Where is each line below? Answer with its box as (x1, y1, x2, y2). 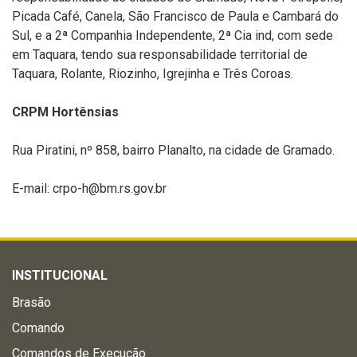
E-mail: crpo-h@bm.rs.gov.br (12, 181, 167, 196)
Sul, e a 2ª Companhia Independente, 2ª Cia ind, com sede (12, 28, 333, 43)
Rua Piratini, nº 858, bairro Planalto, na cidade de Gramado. (12, 143, 335, 158)
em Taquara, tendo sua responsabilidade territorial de (12, 47, 308, 62)
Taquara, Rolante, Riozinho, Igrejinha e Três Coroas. (12, 66, 293, 81)
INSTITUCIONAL (12, 268, 108, 283)
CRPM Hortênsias (12, 104, 119, 120)
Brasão (12, 295, 51, 310)
